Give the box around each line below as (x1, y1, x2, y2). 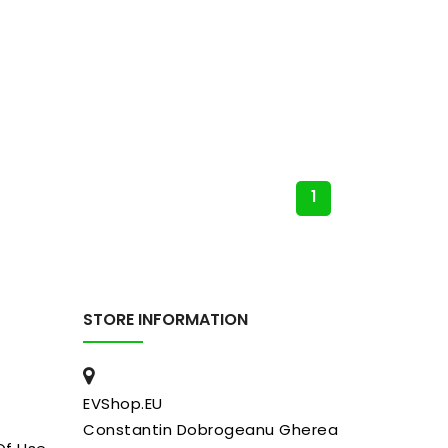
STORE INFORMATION (83, 308, 249, 332)
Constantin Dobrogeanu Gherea (83, 419, 339, 441)
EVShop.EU (83, 393, 163, 415)
